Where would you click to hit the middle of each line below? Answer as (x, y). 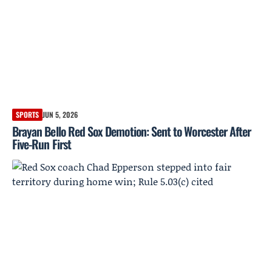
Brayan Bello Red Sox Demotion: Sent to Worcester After (132, 131)
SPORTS (27, 115)
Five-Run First (42, 144)
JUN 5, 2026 (60, 115)
